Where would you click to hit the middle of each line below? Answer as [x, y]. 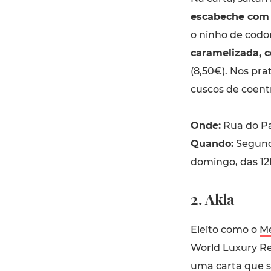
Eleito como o [225, 229]
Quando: [212, 143]
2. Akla [212, 199]
